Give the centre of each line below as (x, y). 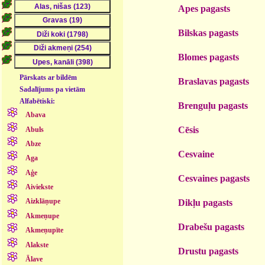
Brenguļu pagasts (213, 105)
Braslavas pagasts (214, 81)
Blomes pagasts (209, 57)
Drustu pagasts (208, 251)
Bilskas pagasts (208, 33)
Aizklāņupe (43, 201)
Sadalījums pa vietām (53, 89)
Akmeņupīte (44, 230)
